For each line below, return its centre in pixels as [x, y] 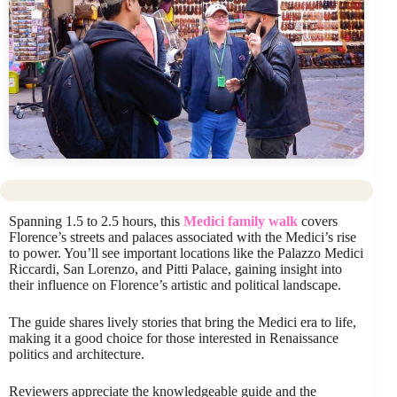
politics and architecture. [77, 354]
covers [318, 221]
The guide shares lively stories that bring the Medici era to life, [183, 322]
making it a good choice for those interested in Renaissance [174, 338]
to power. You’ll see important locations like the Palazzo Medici [186, 253]
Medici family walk [241, 221]
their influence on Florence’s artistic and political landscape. [175, 284]
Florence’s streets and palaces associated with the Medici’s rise [183, 237]
